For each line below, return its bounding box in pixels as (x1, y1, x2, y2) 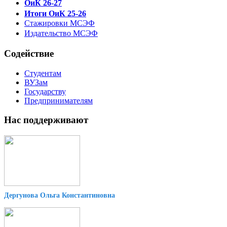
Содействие (4, 48, 54, 59)
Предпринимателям (24, 96, 93, 105)
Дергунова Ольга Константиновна (4, 192, 115, 200)
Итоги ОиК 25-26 (24, 9, 86, 18)
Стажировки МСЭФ (24, 19, 95, 28)
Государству (24, 87, 66, 96)
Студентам (24, 68, 61, 78)
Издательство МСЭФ (24, 29, 98, 38)
